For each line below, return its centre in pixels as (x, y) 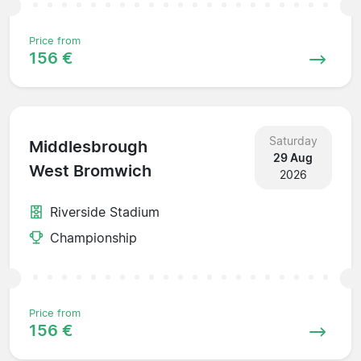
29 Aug (293, 157)
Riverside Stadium (105, 212)
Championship (93, 237)
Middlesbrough (88, 147)
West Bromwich (90, 171)
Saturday (293, 140)
